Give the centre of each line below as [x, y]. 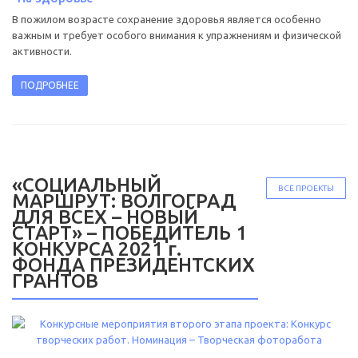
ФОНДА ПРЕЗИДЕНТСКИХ [133, 265]
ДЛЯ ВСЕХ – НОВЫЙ [105, 217]
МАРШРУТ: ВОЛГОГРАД [124, 201]
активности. [42, 52]
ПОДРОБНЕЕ [50, 86]
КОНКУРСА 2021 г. [97, 249]
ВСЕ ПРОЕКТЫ [306, 189]
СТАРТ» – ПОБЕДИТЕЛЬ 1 [129, 233]
